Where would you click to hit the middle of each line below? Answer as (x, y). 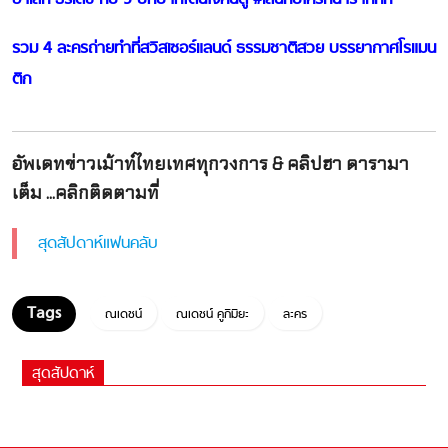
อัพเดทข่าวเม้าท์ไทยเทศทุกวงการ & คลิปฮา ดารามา (210, 164)
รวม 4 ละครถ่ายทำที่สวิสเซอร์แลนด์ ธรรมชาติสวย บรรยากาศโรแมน (223, 48)
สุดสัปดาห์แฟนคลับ (97, 244)
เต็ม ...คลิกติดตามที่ (85, 193)
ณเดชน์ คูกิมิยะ (212, 314)
